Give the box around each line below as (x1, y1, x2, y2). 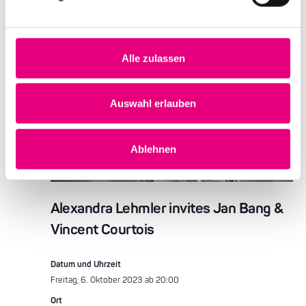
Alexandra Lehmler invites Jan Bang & (50, 199, 284, 218)
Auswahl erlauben (110, 97, 196, 109)
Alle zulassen (121, 52, 185, 64)
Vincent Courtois (50, 221, 154, 239)
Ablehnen (130, 143, 176, 155)
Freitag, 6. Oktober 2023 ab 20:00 (50, 275, 179, 286)
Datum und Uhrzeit (50, 260, 121, 270)
